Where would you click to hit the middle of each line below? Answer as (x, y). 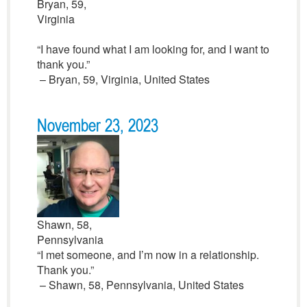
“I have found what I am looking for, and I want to (153, 49)
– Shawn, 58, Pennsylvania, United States (140, 285)
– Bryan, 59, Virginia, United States (123, 79)
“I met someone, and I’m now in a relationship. (148, 255)
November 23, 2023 (97, 126)
